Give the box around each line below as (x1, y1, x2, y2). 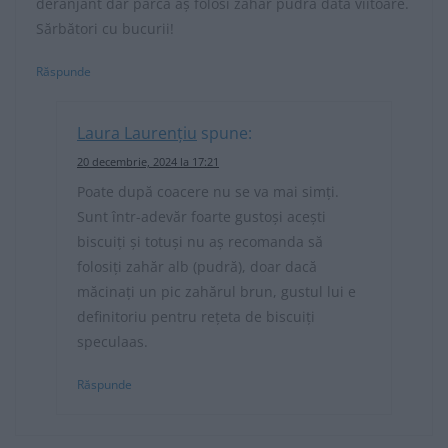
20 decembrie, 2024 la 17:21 (77, 153, 219, 169)
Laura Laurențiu (77, 121, 197, 144)
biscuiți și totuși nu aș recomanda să (77, 231, 323, 251)
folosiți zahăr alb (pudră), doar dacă (77, 256, 317, 276)
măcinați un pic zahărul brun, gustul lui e (77, 281, 356, 301)
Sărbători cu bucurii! (36, 18, 174, 38)
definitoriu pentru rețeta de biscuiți (77, 306, 315, 326)
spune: (201, 121, 252, 144)
